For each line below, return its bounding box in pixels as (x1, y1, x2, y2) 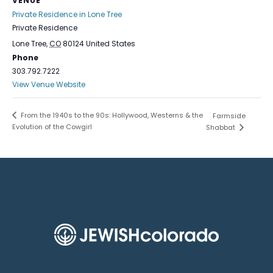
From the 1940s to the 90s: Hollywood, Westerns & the (19, 110, 203, 121)
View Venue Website (12, 79, 85, 90)
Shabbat (205, 122, 237, 133)
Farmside (212, 111, 246, 121)
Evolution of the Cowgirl (12, 122, 92, 132)
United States (86, 38, 135, 49)
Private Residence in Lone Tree (12, 9, 122, 19)
